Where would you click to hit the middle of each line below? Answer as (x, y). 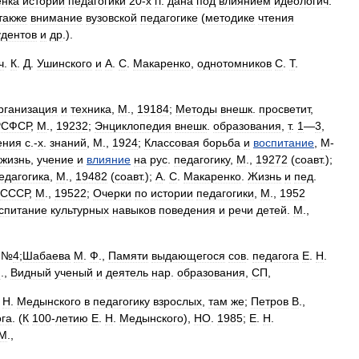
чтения (276, 18)
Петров (270, 301)
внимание (56, 18)
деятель (127, 272)
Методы (196, 109)
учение (55, 159)
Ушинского (65, 63)
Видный (31, 272)
